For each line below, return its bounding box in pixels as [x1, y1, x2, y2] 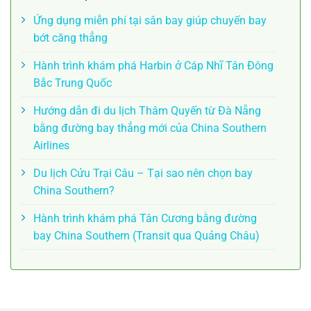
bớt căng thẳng [33, 31, 108, 44]
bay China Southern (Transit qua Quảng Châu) [33, 228, 260, 242]
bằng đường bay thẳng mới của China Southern [33, 121, 267, 135]
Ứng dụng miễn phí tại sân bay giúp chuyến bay [33, 13, 267, 27]
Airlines [33, 138, 69, 152]
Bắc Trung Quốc [33, 76, 112, 90]
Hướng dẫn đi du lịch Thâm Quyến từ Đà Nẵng [33, 103, 261, 117]
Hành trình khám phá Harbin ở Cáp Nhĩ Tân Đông [33, 58, 274, 72]
